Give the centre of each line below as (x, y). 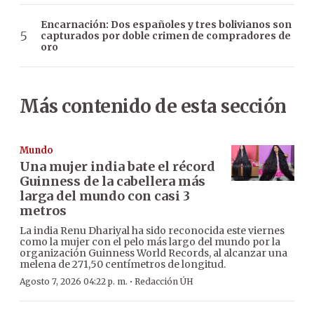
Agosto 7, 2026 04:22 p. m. (74, 282)
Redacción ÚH (164, 282)
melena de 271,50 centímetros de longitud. (123, 265)
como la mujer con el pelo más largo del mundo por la (150, 242)
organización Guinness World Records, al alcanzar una (153, 253)
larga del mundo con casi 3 (105, 196)
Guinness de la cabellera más (112, 182)
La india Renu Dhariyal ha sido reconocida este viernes (152, 231)
